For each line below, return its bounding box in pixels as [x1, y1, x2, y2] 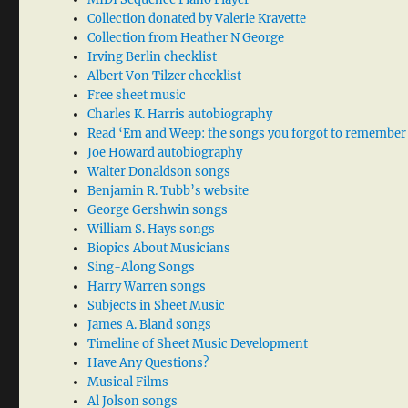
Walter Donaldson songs [87, 164, 231, 180]
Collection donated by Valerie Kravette [87, 11, 307, 27]
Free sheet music [87, 87, 187, 104]
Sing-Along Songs [87, 260, 196, 276]
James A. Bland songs [87, 317, 212, 333]
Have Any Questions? [87, 355, 209, 372]
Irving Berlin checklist [87, 49, 218, 66]
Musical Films [87, 374, 169, 391]
